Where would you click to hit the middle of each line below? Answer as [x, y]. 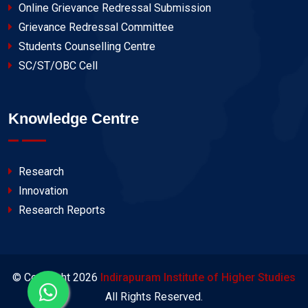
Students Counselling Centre [86, 47]
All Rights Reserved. [154, 297]
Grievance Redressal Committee [95, 27]
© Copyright [43, 278]
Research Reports [60, 210]
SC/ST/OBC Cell [57, 66]
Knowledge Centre [74, 119]
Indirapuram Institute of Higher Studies [198, 278]
